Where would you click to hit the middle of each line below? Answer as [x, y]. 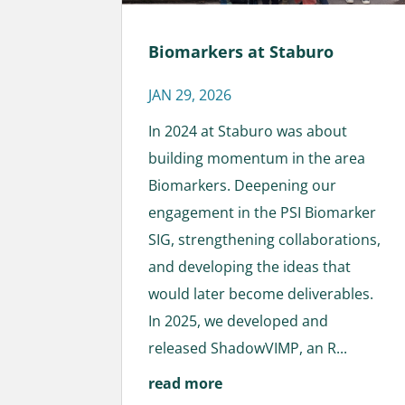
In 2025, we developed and [239, 321]
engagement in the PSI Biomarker [263, 213]
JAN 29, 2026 [190, 95]
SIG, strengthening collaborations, [265, 240]
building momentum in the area [257, 159]
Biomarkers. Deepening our [243, 186]
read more [186, 384]
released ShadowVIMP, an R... [248, 348]
